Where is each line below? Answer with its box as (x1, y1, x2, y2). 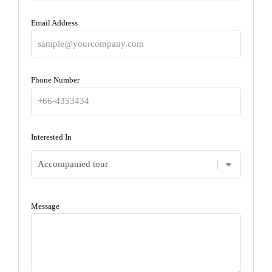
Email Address (31, 18, 78, 27)
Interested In (31, 132, 72, 141)
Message (31, 201, 59, 211)
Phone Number (31, 75, 80, 84)
